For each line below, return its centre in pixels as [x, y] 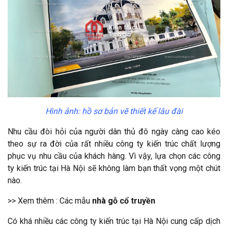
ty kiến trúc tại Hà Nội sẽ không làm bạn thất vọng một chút [114, 168]
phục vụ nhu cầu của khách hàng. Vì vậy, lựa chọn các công [114, 156]
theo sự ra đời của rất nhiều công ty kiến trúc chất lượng [114, 144]
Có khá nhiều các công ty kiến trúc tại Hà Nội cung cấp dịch [114, 221]
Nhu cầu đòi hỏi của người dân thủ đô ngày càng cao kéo [114, 131]
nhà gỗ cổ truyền [124, 201]
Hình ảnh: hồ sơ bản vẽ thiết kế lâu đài [114, 111]
